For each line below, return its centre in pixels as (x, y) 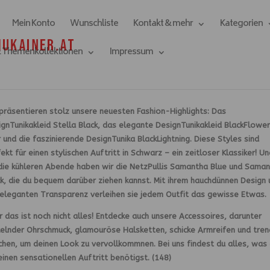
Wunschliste (94, 24)
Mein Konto (34, 24)
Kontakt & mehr (163, 24)
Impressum (132, 52)
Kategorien (242, 24)
